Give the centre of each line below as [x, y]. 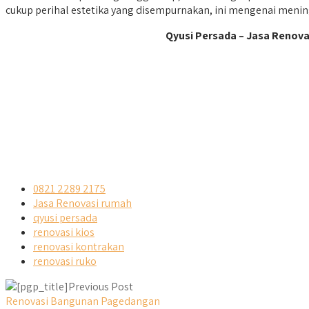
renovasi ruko [65, 261]
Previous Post [101, 287]
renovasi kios [64, 232]
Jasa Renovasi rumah [82, 203]
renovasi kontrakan [79, 247]
